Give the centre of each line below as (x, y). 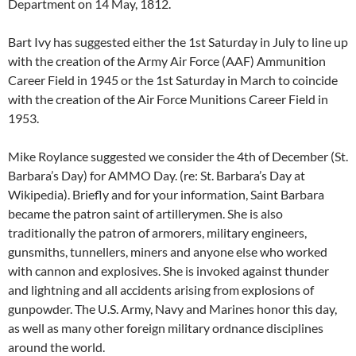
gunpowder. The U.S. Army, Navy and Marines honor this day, (172, 309)
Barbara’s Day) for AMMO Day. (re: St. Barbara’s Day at (157, 175)
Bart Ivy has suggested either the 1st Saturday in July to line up (178, 42)
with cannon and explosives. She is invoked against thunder (168, 271)
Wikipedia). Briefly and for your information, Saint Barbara (166, 194)
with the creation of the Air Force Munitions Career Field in (168, 99)
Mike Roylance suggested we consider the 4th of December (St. (178, 156)
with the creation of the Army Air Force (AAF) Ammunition (167, 61)
